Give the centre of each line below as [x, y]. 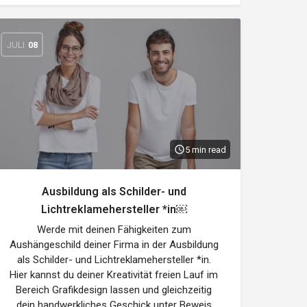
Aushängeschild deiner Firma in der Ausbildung [114, 245]
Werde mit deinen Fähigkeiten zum [114, 230]
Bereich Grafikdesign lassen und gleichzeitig [114, 290]
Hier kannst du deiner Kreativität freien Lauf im [114, 275]
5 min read [206, 149]
